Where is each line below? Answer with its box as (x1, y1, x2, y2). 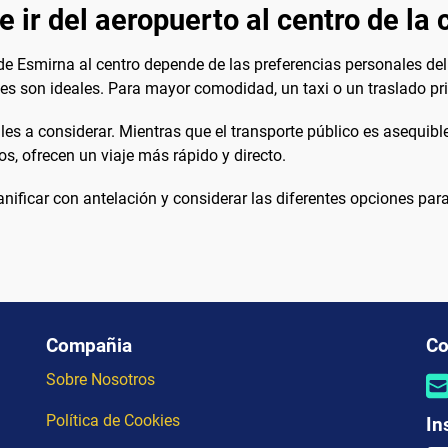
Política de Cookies (46, 411, 180, 431)
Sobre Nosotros (46, 370, 155, 390)
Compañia (46, 334, 132, 358)
